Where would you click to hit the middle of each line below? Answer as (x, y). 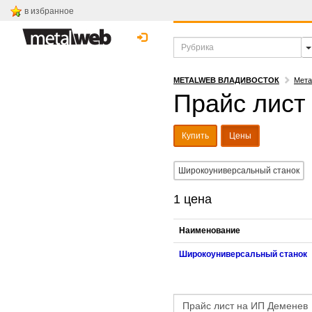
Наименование (210, 231)
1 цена (193, 199)
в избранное (49, 11)
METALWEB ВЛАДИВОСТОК (226, 80)
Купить (195, 136)
